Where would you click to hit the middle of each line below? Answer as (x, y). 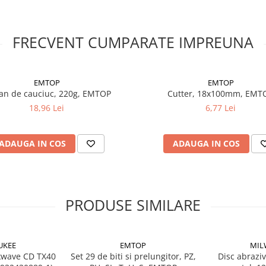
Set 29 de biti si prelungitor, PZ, (133, 256)
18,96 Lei (47, 108)
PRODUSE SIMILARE (133, 205)
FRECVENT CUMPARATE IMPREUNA (133, 42)
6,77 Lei (221, 108)
